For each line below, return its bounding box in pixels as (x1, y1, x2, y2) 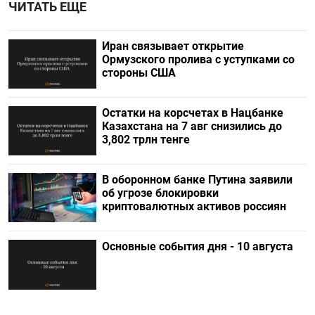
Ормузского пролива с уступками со (101, 52, 295, 66)
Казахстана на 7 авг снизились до (101, 120, 282, 133)
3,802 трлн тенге (101, 133, 190, 146)
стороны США (101, 65, 179, 79)
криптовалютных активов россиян (101, 200, 286, 214)
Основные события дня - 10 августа (101, 240, 293, 254)
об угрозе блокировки (101, 186, 219, 200)
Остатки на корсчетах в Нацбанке (101, 106, 283, 120)
